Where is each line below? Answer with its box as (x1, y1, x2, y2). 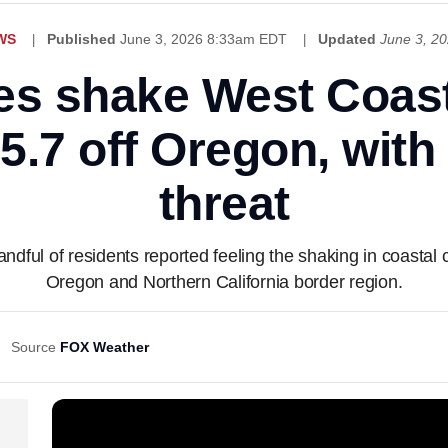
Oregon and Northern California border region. (45, 272, 403, 292)
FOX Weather (60, 339, 149, 355)
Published (46, 31, 116, 47)
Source (7, 339, 60, 355)
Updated (317, 31, 376, 47)
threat (158, 177, 290, 230)
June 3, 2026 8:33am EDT (119, 31, 291, 47)
